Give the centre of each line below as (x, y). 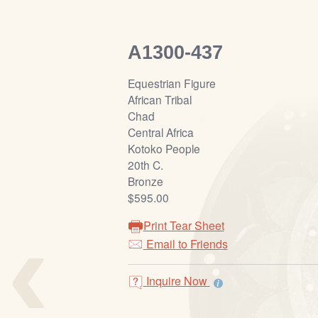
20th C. (145, 165)
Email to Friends (185, 244)
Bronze (145, 181)
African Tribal (159, 100)
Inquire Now (176, 281)
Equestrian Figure (171, 83)
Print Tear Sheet (183, 226)
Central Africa (160, 132)
